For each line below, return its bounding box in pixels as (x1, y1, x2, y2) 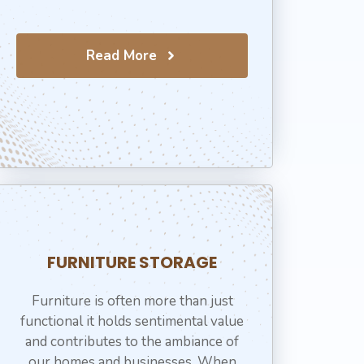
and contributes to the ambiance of (25, 332, 240, 351)
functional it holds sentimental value (20, 312, 245, 331)
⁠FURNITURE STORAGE (47, 251, 218, 274)
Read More (86, 46, 158, 65)
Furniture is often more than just (31, 292, 233, 310)
